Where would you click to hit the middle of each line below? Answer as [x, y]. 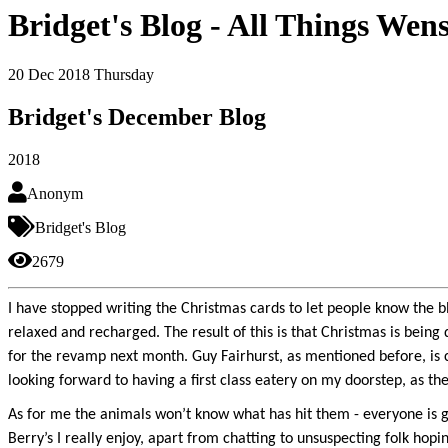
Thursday [124, 74]
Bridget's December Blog [137, 116]
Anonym [55, 193]
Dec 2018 [59, 74]
